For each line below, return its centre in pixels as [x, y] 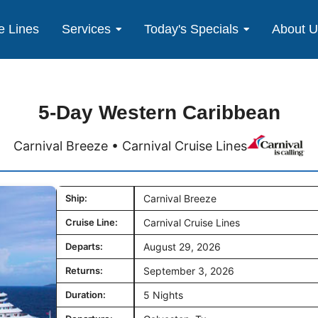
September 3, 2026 [189, 271]
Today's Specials [192, 29]
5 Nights [163, 295]
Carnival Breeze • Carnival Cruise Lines [131, 146]
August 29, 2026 [182, 247]
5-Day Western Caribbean [159, 113]
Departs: [84, 246]
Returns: [84, 270]
